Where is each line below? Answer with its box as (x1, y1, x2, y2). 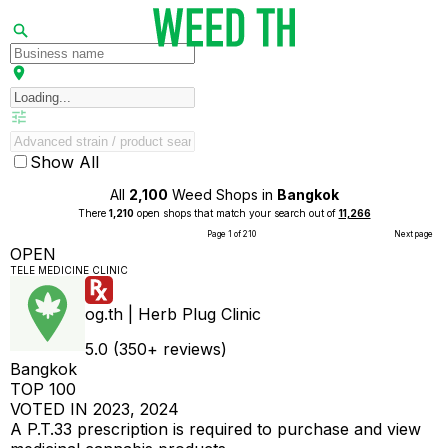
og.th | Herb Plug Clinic (85, 304, 261, 324)
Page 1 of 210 (206, 229, 256, 239)
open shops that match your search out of (133, 207, 339, 219)
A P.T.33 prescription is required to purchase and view (10, 419, 421, 439)
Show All (30, 152, 99, 172)
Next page (394, 229, 433, 239)
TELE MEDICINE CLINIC (10, 264, 128, 276)
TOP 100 (10, 379, 76, 399)
